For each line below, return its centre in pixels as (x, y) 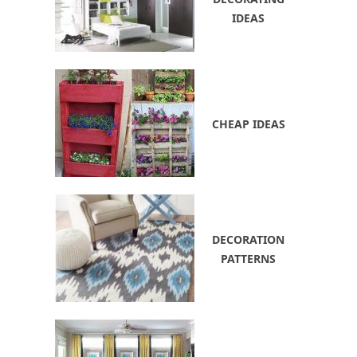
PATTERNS (248, 258)
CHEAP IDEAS (248, 124)
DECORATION (248, 239)
